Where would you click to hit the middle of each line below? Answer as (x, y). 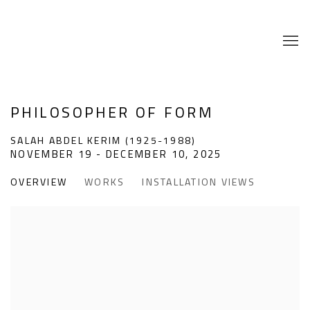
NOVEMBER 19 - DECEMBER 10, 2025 (116, 154)
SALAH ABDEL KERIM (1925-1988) (103, 140)
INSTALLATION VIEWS (199, 182)
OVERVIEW (39, 182)
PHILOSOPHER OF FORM (112, 112)
